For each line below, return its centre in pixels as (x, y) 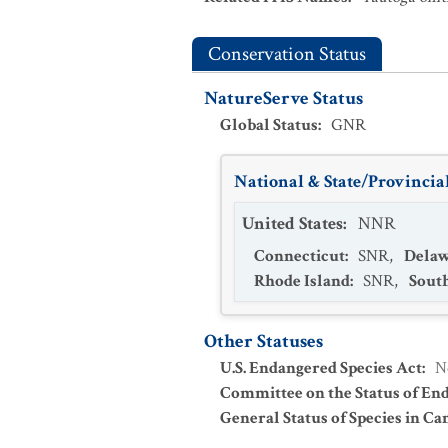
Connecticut (299, 256)
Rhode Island (302, 281)
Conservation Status (287, 54)
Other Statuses (263, 341)
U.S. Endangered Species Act (321, 368)
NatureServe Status (283, 98)
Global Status (269, 125)
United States (292, 223)
